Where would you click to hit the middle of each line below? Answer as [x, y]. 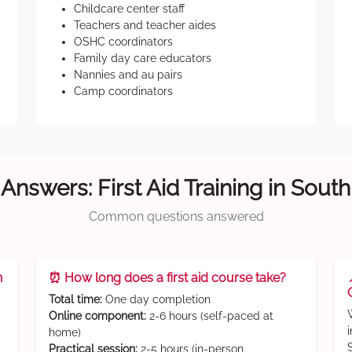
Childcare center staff [129, 9]
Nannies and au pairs [128, 75]
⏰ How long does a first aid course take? [167, 278]
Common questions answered [176, 216]
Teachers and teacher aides [145, 25]
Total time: [75, 299]
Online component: [97, 316]
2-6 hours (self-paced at [210, 316]
